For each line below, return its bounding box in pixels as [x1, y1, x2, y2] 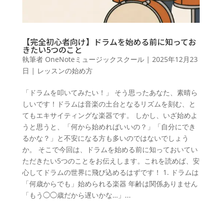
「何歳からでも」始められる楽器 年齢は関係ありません [22, 179, 198, 189]
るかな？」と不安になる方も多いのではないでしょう [22, 133, 189, 143]
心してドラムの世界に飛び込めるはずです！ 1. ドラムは [22, 167, 199, 177]
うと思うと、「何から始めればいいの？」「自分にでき [22, 122, 196, 132]
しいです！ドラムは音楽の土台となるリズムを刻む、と [22, 99, 196, 109]
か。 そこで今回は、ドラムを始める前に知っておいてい [22, 145, 198, 155]
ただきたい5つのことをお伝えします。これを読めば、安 [22, 156, 200, 166]
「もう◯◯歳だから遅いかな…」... [22, 190, 131, 200]
